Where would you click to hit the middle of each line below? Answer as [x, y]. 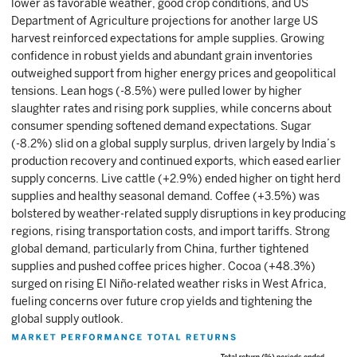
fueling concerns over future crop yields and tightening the [162, 301]
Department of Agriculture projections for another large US [165, 21]
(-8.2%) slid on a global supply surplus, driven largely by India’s [173, 143]
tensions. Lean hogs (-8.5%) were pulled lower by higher [157, 91]
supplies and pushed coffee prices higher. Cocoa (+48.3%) [163, 266]
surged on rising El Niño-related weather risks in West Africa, [169, 284]
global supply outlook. [67, 319]
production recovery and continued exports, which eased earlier [176, 161]
